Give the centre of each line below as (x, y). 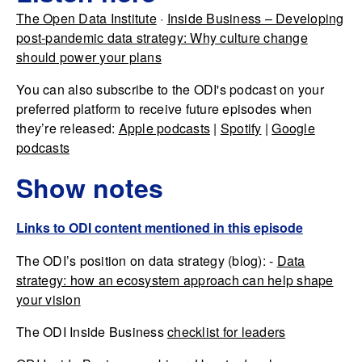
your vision (48, 299)
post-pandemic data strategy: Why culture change (162, 38)
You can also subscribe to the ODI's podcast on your (170, 89)
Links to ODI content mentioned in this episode (160, 227)
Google (293, 128)
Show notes (90, 187)
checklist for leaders (227, 332)
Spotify (241, 128)
